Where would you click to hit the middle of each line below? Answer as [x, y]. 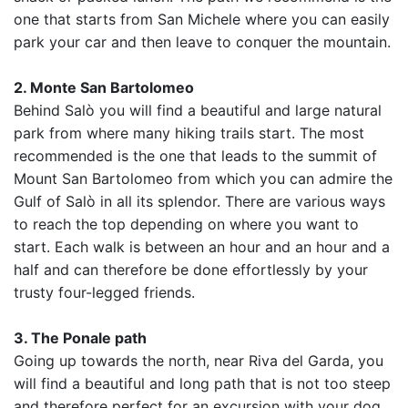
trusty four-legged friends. [104, 292]
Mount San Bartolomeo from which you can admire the [203, 178]
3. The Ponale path [80, 338]
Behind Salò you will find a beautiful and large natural [198, 110]
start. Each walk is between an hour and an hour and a [202, 247]
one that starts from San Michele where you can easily [202, 19]
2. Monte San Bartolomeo [104, 87]
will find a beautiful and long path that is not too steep [202, 383]
